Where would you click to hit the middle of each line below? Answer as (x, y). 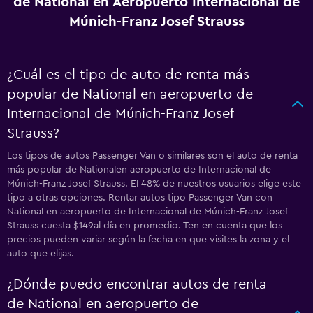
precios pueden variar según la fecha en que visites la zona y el (148, 240)
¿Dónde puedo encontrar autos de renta (137, 284)
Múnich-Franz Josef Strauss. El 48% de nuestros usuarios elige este (154, 184)
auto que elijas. (41, 254)
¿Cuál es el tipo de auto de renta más (128, 75)
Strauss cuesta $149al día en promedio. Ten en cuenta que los (145, 226)
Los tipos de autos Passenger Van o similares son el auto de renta (152, 156)
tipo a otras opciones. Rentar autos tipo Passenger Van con (140, 198)
